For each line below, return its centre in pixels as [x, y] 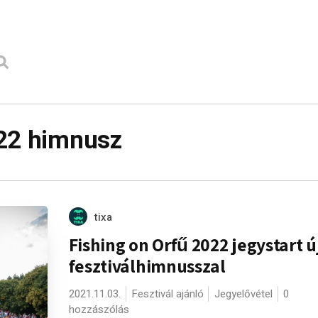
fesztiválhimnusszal [147, 266]
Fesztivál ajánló [167, 294]
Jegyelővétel [243, 294]
